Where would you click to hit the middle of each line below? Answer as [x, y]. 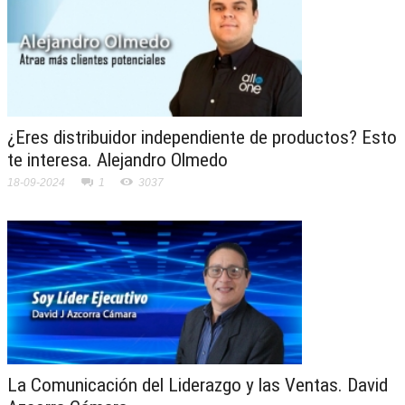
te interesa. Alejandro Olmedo [118, 160]
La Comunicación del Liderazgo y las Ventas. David [198, 386]
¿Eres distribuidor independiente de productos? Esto [202, 138]
